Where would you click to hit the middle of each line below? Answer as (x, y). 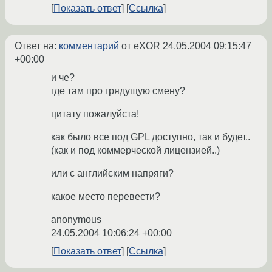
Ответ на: (37, 46)
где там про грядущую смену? (118, 91)
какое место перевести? (106, 197)
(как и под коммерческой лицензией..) (135, 151)
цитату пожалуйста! (95, 114)
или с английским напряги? (112, 174)
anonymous (76, 220)
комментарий (89, 46)
